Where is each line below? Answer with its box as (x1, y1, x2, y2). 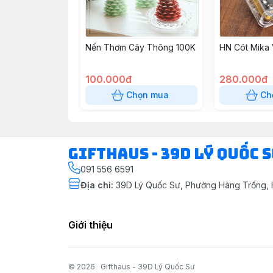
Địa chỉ (80, 180, 111, 190)
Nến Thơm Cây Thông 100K (85, 42, 196, 52)
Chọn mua (126, 90, 169, 100)
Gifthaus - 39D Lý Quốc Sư (101, 262, 194, 271)
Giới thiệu (68, 219, 113, 231)
